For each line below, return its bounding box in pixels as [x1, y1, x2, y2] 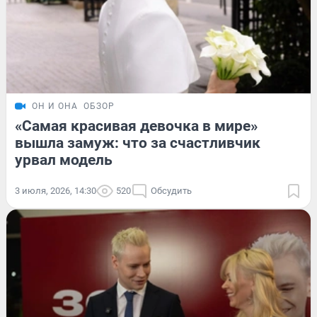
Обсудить [151, 185, 192, 197]
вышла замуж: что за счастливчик [15, 134, 260, 152]
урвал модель [15, 151, 113, 169]
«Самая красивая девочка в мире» [15, 117, 258, 135]
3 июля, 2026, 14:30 [15, 185, 96, 197]
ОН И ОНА [32, 101, 78, 112]
